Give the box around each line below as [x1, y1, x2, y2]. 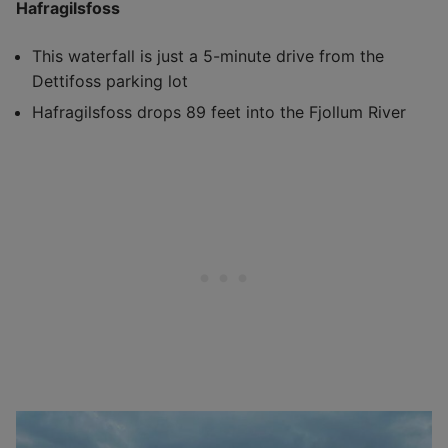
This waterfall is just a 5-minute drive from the [32, 45, 384, 66]
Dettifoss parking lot [32, 70, 188, 91]
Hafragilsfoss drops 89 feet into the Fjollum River [32, 101, 406, 122]
